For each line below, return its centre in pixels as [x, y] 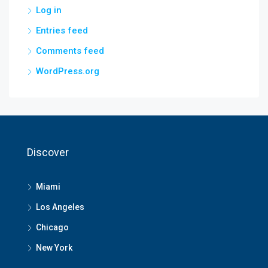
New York [54, 248]
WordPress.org [68, 71]
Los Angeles [60, 207]
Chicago [52, 228]
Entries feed [62, 31]
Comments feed [70, 51]
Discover [48, 153]
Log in [49, 10]
